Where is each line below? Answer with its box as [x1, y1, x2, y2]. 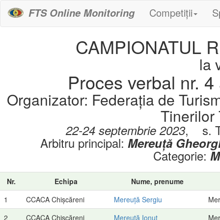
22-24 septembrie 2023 [65, 121, 185, 138]
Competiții [149, 5, 193, 20]
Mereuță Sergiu [114, 194, 162, 204]
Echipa [55, 176, 78, 186]
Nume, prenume [131, 176, 184, 186]
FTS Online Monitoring [28, 6, 135, 20]
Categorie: [153, 146, 210, 164]
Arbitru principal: [40, 134, 128, 151]
